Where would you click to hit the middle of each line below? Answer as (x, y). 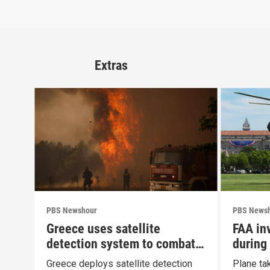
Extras (111, 65)
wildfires (70, 259)
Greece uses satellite (104, 228)
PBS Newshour (72, 210)
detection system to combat (121, 243)
